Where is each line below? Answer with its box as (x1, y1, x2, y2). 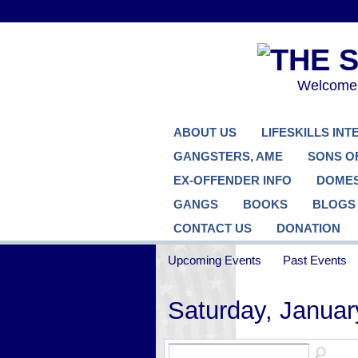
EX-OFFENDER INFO (173, 173, 292, 187)
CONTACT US (173, 221, 252, 235)
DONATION (276, 221, 340, 235)
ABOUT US (173, 125, 237, 139)
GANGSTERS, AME (173, 149, 283, 163)
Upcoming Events (167, 253, 261, 267)
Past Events (283, 253, 348, 267)
